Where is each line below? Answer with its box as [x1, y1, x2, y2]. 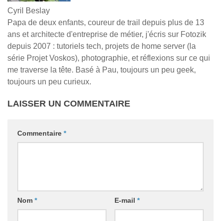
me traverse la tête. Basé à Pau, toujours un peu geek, [7, 66, 196, 74]
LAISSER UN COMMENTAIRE [7, 99, 130, 109]
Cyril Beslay [7, 6, 50, 15]
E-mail [114, 196, 137, 204]
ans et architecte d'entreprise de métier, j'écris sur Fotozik [7, 30, 206, 38]
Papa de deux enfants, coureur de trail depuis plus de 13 [7, 18, 204, 27]
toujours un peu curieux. [7, 77, 91, 86]
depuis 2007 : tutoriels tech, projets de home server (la [7, 42, 196, 50]
